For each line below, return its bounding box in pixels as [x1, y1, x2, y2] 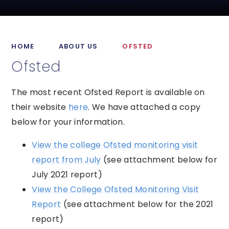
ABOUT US [59, 41, 98, 51]
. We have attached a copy [88, 101, 201, 113]
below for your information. [11, 116, 125, 128]
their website [11, 101, 68, 113]
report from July [32, 154, 101, 166]
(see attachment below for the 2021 [61, 198, 214, 211]
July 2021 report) [32, 169, 102, 181]
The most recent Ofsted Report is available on [11, 86, 205, 99]
